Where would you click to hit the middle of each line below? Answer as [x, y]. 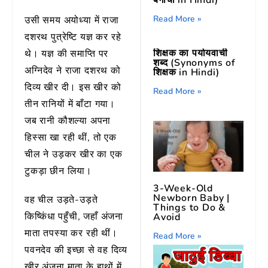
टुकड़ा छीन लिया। [59, 171]
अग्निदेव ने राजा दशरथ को [73, 71]
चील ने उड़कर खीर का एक [74, 155]
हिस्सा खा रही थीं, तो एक [71, 138]
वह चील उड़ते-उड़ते [61, 200]
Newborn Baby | [192, 198]
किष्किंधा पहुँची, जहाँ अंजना [74, 217]
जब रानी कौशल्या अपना [68, 121]
